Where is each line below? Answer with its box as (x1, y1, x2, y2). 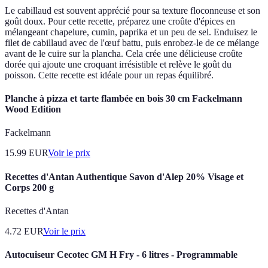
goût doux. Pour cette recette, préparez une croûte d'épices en (5, 16, 235, 26)
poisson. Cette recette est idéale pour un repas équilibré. (5, 69, 214, 80)
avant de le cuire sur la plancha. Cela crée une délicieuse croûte (5, 48, 242, 59)
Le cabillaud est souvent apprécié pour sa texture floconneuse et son (5, 5, 260, 16)
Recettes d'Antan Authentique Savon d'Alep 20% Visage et (5, 171, 243, 182)
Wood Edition (5, 104, 61, 115)
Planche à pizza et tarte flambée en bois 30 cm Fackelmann (5, 93, 242, 104)
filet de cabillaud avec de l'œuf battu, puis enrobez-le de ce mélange (5, 37, 259, 48)
